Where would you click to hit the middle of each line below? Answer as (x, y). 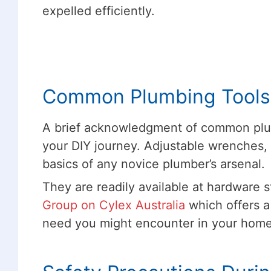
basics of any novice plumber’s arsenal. (153, 164)
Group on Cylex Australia (113, 205)
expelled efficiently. (98, 11)
